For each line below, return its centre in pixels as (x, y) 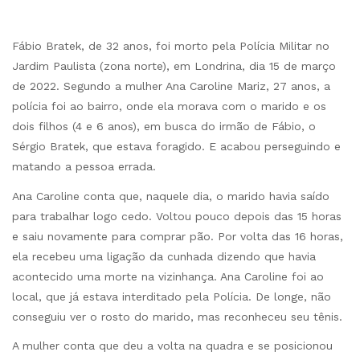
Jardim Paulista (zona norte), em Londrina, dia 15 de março (174, 66)
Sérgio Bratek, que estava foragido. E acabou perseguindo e (176, 147)
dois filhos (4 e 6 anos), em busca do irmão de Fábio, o (164, 127)
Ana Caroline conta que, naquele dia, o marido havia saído (171, 196)
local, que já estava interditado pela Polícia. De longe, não (172, 296)
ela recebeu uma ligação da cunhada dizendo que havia (164, 256)
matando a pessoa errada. (84, 167)
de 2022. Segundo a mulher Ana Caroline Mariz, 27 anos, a (171, 86)
